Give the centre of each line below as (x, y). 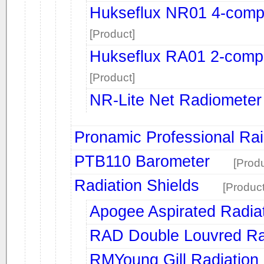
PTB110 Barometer (142, 161)
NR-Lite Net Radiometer (176, 100)
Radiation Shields (137, 185)
